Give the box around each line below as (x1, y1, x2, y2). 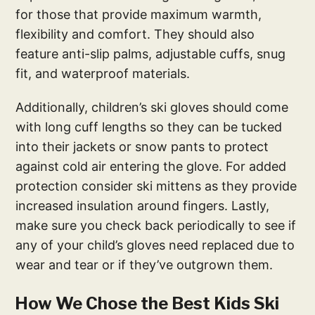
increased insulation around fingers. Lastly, (15, 198, 270, 214)
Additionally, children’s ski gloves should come (15, 100, 289, 115)
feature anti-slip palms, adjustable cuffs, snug (15, 46, 286, 62)
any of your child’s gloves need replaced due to (15, 238, 295, 253)
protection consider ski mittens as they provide (15, 179, 297, 194)
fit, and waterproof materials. (15, 66, 191, 82)
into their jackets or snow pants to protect (15, 139, 269, 155)
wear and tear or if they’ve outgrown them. (15, 257, 274, 273)
